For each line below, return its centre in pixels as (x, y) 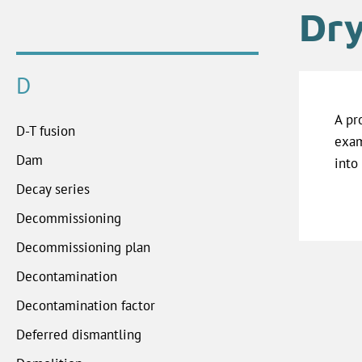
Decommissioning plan (83, 247)
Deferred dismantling (79, 334)
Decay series (53, 189)
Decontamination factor (86, 305)
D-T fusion (46, 130)
